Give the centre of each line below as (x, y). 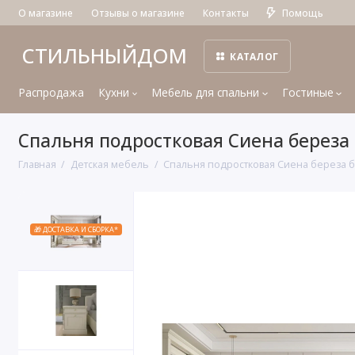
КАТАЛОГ (254, 57)
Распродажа (51, 93)
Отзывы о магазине (137, 13)
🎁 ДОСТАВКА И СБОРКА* (76, 230)
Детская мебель (110, 164)
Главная (37, 164)
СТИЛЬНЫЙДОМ (104, 56)
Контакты (225, 13)
